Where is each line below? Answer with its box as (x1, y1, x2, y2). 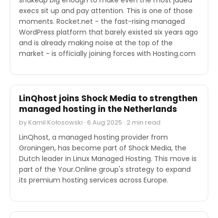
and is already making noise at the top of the (19, 37, 173, 48)
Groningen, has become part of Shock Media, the (19, 143, 186, 153)
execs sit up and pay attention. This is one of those (19, 5, 193, 16)
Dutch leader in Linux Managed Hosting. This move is (19, 153, 197, 163)
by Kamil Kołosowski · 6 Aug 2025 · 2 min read (19, 117, 161, 127)
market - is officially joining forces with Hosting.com (19, 48, 196, 58)
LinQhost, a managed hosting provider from (19, 132, 168, 142)
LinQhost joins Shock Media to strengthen (19, 92, 198, 104)
